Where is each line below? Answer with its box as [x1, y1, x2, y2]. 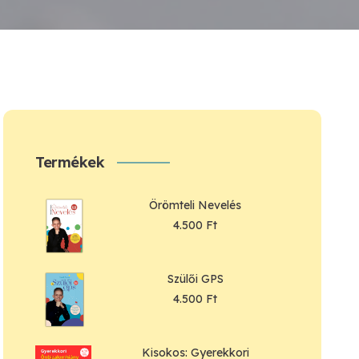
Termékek [35, 153, 105, 171]
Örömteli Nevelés [149, 198, 242, 212]
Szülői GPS [167, 272, 224, 286]
